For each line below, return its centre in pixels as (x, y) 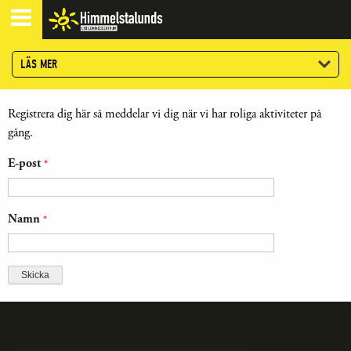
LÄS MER (39, 64)
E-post (26, 163)
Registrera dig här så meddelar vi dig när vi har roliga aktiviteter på (165, 114)
